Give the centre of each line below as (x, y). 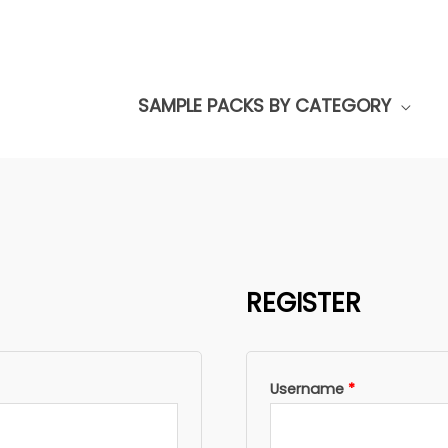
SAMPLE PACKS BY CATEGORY (265, 105)
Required (386, 387)
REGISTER (304, 302)
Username (309, 388)
